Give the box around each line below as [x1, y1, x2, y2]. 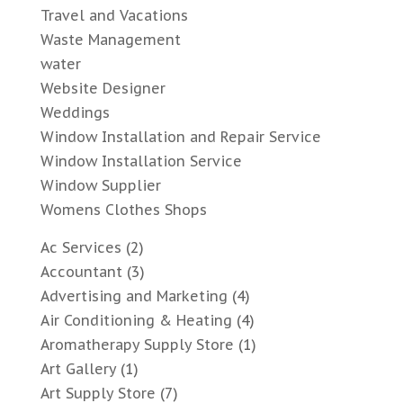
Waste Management [40, 31, 181, 49]
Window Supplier [40, 176, 161, 195]
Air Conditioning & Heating [40, 311, 232, 330]
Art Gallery [40, 360, 116, 379]
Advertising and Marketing [40, 287, 228, 306]
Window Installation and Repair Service [40, 128, 321, 147]
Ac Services [40, 238, 121, 257]
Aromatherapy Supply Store [40, 336, 234, 354]
